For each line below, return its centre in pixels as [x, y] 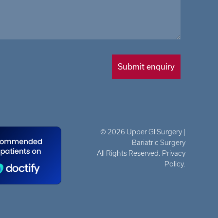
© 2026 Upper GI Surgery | [143, 132]
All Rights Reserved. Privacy [141, 153]
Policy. [175, 164]
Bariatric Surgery [158, 142]
